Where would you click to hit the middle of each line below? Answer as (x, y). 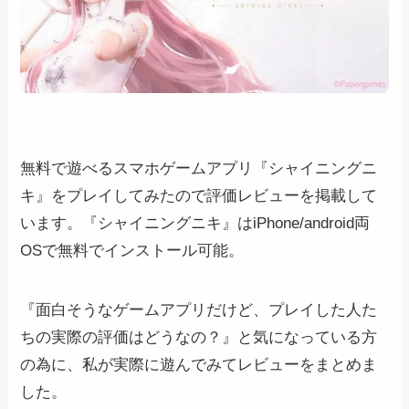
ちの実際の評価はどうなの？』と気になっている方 (199, 337)
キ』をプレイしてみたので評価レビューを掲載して (199, 196)
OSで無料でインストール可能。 (132, 251)
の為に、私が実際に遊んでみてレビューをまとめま (199, 364)
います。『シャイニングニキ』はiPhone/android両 (195, 224)
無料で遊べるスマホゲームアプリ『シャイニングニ (199, 169)
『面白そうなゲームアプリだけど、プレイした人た (199, 309)
